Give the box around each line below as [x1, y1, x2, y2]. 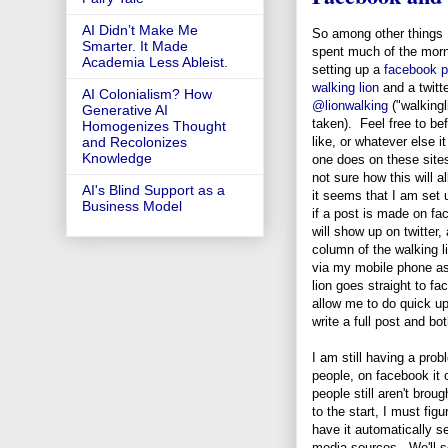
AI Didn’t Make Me [82, 22, 198, 39]
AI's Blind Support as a [82, 182, 225, 199]
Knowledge [82, 150, 152, 167]
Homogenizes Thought [82, 118, 226, 135]
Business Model [82, 198, 182, 215]
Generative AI [82, 102, 168, 119]
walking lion [312, 79, 379, 95]
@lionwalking [312, 97, 388, 113]
